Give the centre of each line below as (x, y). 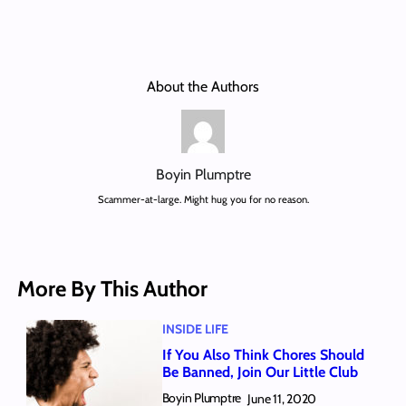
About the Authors (203, 86)
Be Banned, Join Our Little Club (260, 372)
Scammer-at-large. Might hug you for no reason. (203, 199)
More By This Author (112, 288)
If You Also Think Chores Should (263, 355)
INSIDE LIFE (195, 329)
